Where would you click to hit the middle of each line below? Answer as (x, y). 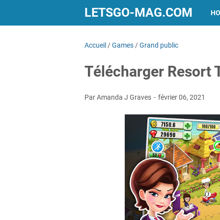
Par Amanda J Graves (119, 97)
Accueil (95, 45)
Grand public (159, 45)
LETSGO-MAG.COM (138, 13)
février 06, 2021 (182, 97)
